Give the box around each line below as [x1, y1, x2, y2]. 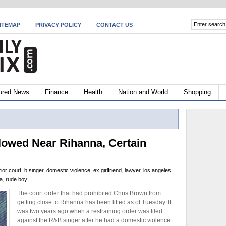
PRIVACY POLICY [35, 22, 81, 28]
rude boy [6, 176, 27, 182]
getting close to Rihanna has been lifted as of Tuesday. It [17, 199, 171, 206]
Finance [45, 88, 68, 96]
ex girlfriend [93, 167, 122, 173]
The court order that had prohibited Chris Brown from [17, 190, 161, 197]
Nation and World [118, 88, 168, 96]
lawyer [125, 167, 140, 173]
